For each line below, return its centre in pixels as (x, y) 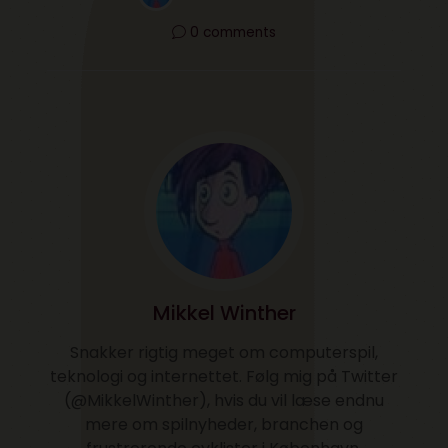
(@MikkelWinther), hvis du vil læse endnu (224, 400)
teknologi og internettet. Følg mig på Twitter (224, 376)
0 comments (233, 32)
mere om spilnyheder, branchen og (224, 424)
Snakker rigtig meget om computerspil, (224, 352)
